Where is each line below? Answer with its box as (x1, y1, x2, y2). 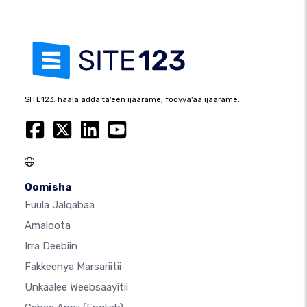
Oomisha (25, 181, 71, 194)
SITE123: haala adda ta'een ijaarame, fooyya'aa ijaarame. (25, 95, 240, 105)
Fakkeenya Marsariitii (25, 260, 121, 273)
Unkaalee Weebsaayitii (25, 281, 128, 294)
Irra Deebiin (25, 240, 77, 253)
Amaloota (25, 219, 71, 232)
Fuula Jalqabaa (25, 199, 95, 212)
